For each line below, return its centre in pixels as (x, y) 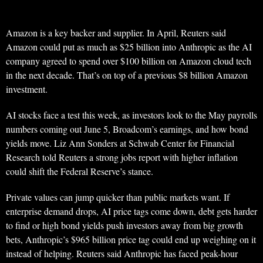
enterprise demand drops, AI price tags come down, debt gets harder (131, 211)
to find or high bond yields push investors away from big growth (124, 225)
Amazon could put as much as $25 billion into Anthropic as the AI (129, 47)
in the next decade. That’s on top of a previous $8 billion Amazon (127, 75)
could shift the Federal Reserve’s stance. (80, 171)
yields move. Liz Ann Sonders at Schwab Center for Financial (120, 143)
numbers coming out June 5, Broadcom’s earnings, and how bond (127, 129)
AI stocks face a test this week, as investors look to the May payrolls (131, 115)
